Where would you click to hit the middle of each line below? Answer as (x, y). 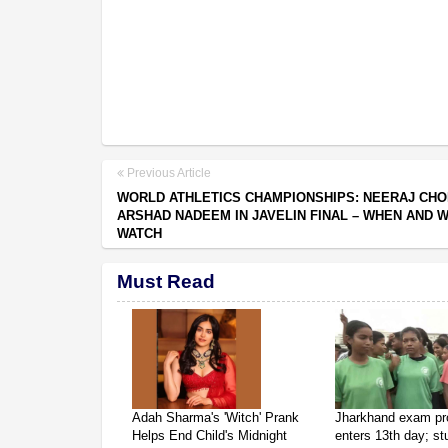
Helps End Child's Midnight (209, 435)
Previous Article (167, 172)
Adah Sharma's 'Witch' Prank (215, 417)
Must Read (166, 281)
